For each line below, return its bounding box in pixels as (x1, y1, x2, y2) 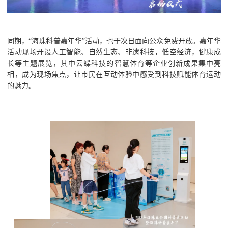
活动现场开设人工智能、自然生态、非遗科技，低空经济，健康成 (7, 48, 221, 56)
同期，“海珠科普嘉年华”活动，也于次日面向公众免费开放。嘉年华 (7, 37, 221, 45)
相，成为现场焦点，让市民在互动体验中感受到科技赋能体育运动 (7, 70, 221, 79)
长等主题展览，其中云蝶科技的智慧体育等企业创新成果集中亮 (7, 59, 221, 68)
